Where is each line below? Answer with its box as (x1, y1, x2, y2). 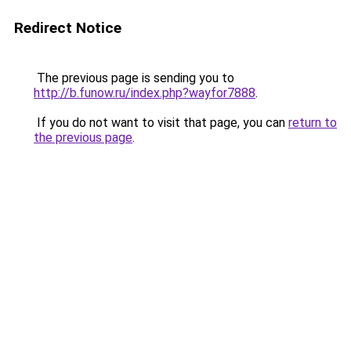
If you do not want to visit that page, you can (34, 115, 288, 130)
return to (288, 115, 337, 130)
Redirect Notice (14, 19, 121, 37)
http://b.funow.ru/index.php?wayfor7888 (34, 85, 255, 100)
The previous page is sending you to (34, 71, 234, 85)
